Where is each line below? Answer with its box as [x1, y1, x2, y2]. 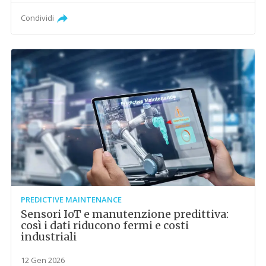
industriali [21, 229, 77, 243]
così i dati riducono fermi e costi [21, 218, 189, 232]
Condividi [21, 12, 55, 23]
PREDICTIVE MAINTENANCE [21, 194, 122, 205]
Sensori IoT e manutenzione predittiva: [21, 207, 229, 221]
